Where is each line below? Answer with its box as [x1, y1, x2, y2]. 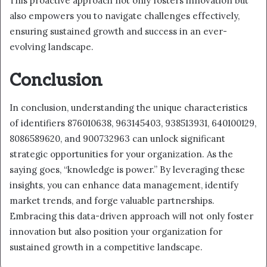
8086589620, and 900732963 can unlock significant [10, 132, 225, 144]
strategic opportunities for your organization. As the [10, 148, 233, 160]
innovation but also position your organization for [10, 225, 222, 237]
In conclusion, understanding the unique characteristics [10, 101, 247, 113]
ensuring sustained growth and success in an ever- [10, 26, 227, 38]
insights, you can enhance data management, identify [10, 179, 238, 191]
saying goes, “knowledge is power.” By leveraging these [10, 163, 245, 175]
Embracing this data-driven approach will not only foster [10, 210, 253, 222]
